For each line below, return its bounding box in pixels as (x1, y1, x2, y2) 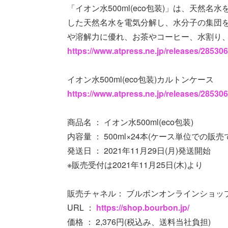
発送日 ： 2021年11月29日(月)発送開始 (67, 144, 211, 156)
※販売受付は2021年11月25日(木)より (67, 158, 203, 170)
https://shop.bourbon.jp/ (96, 201, 189, 213)
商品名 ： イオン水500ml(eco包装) (67, 116, 193, 128)
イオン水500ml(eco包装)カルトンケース (67, 73, 214, 85)
